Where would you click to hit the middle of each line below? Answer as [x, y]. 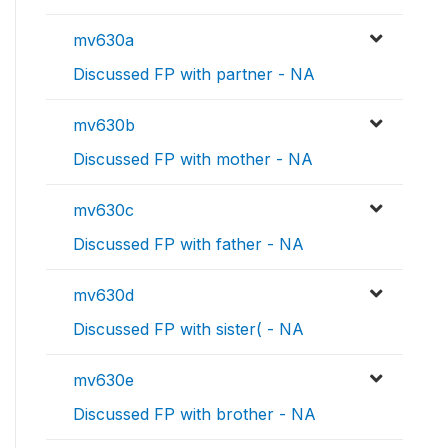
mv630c [103, 210]
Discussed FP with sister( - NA [188, 329]
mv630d [103, 295]
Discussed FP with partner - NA [194, 74]
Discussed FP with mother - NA [193, 159]
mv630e [103, 380]
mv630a [103, 40]
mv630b [104, 125]
